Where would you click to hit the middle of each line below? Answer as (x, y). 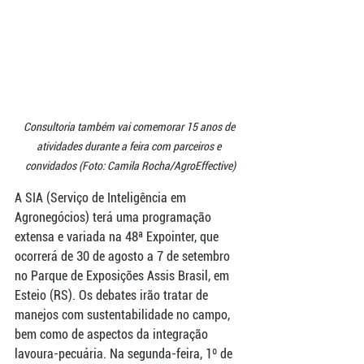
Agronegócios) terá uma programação (115, 218)
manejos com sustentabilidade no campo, (124, 315)
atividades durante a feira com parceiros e (130, 147)
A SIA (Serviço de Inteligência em (102, 198)
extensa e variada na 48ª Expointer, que (118, 237)
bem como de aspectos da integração (113, 335)
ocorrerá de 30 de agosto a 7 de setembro (124, 257)
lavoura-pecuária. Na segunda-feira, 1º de (125, 354)
